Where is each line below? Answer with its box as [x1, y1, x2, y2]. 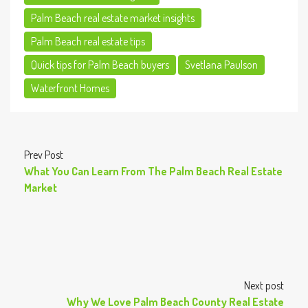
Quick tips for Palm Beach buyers [31, 58, 169, 71]
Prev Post [24, 148, 63, 162]
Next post [244, 278, 284, 292]
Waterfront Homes [31, 81, 109, 95]
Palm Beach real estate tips [31, 34, 145, 48]
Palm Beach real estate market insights [31, 11, 195, 25]
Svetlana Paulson [185, 58, 258, 71]
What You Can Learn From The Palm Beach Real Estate [24, 164, 283, 178]
